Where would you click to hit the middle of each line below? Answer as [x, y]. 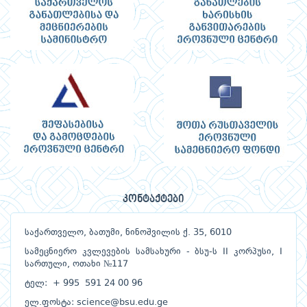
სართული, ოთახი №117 [76, 265]
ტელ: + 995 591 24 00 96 [84, 284]
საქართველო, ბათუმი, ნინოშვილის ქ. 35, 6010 [128, 233]
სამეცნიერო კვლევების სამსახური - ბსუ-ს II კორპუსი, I [153, 252]
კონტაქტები [153, 200]
